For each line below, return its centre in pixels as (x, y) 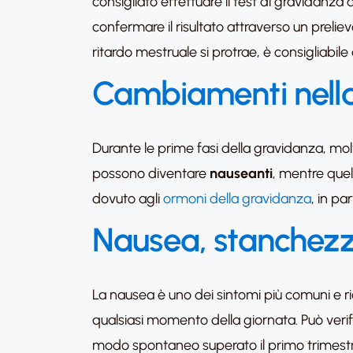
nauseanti (241, 173)
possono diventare (151, 173)
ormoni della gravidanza (237, 199)
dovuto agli (128, 199)
